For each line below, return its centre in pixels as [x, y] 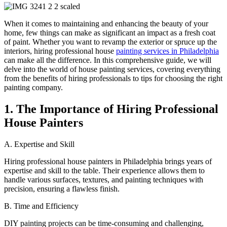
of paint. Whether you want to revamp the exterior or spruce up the [110, 42]
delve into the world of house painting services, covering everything [112, 69]
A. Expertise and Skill [39, 144]
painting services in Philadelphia [167, 51]
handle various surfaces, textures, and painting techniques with [104, 179]
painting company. [33, 87]
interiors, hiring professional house [60, 51]
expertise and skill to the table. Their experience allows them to [104, 170]
